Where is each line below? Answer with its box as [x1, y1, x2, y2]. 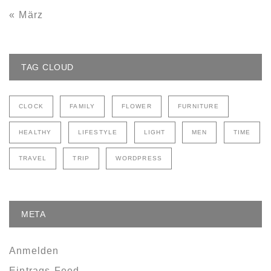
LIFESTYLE [77, 128, 118, 135]
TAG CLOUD [21, 62, 74, 72]
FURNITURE [178, 102, 219, 109]
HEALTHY [19, 128, 52, 135]
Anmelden [9, 245, 59, 256]
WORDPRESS [116, 154, 163, 162]
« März [9, 9, 44, 20]
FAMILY [70, 102, 96, 109]
